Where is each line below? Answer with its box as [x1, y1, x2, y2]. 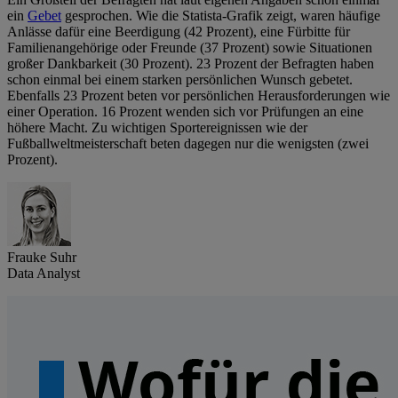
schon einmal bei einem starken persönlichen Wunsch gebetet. [7, 72, 353, 88]
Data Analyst [7, 266, 80, 282]
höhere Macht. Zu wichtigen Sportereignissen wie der [7, 120, 307, 136]
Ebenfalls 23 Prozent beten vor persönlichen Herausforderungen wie [7, 88, 390, 104]
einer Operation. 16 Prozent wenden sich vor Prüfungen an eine [7, 104, 363, 120]
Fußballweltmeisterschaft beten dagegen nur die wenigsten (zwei [7, 136, 369, 152]
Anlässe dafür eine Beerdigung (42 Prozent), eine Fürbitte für [7, 24, 350, 40]
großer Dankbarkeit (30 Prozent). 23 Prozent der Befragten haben [7, 56, 374, 72]
